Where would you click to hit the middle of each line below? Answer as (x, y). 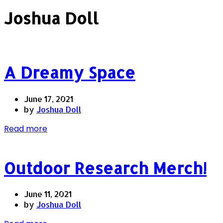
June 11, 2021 (48, 194)
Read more (26, 128)
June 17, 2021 (49, 99)
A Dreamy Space (70, 73)
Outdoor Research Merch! (105, 168)
